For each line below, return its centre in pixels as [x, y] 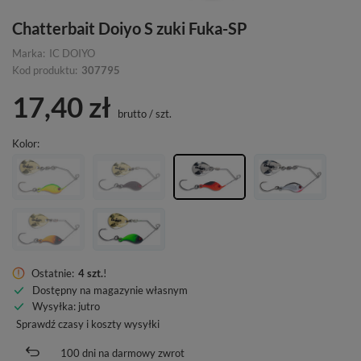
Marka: [29, 53]
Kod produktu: [45, 70]
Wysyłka [53, 306]
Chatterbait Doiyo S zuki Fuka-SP [130, 28]
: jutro [87, 306]
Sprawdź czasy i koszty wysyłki [88, 324]
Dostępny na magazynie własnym [110, 290]
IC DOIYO [72, 53]
